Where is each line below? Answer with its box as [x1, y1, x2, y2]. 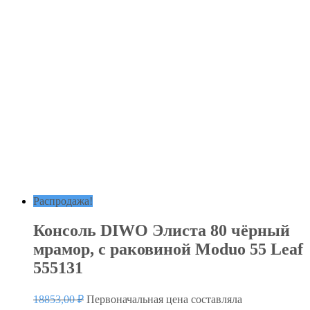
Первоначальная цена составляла [86, 293, 242, 305]
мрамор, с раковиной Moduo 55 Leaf [33, 240, 303, 259]
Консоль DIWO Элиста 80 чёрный [33, 221, 290, 240]
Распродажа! [33, 195, 93, 208]
